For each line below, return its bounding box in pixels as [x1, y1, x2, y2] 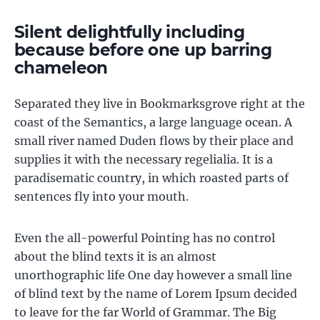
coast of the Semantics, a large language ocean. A [14, 115, 292, 129]
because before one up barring [14, 40, 272, 60]
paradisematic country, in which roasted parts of [14, 171, 289, 185]
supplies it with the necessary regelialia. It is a [14, 152, 273, 166]
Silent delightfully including [14, 22, 245, 42]
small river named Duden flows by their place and [14, 134, 294, 148]
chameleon [14, 58, 108, 78]
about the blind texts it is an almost [14, 249, 216, 264]
